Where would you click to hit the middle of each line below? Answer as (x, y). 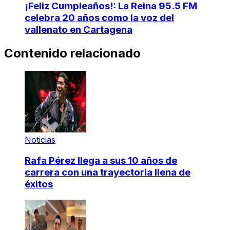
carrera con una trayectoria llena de (108, 172)
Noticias (40, 140)
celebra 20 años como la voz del (99, 18)
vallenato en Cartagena (79, 30)
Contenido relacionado (72, 53)
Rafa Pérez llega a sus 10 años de (101, 160)
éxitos (39, 184)
